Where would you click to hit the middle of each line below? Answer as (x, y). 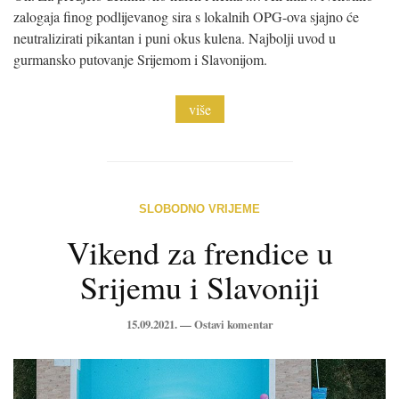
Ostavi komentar (233, 324)
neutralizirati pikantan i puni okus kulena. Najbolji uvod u (175, 37)
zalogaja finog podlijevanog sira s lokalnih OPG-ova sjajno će (186, 16)
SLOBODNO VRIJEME (199, 208)
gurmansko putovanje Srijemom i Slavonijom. (140, 59)
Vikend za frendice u (199, 252)
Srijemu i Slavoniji (199, 286)
